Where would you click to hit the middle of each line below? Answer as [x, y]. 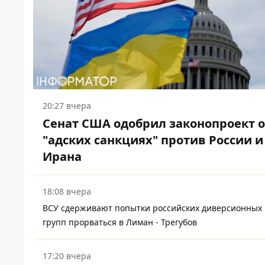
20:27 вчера [67, 106]
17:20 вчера [67, 256]
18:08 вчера [67, 192]
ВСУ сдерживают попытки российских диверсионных [152, 208]
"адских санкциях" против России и [153, 140]
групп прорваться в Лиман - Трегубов [120, 222]
